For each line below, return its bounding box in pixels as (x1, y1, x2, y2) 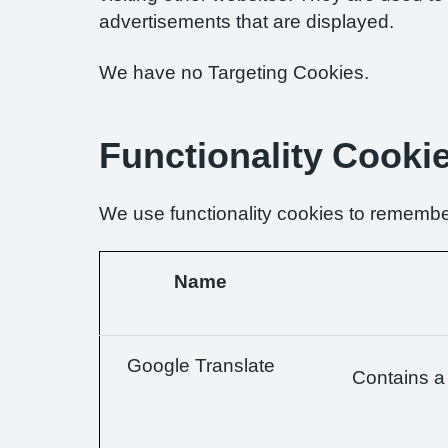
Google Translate (126, 356, 275, 375)
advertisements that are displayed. (99, 12, 394, 31)
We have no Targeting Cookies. (99, 63, 369, 82)
